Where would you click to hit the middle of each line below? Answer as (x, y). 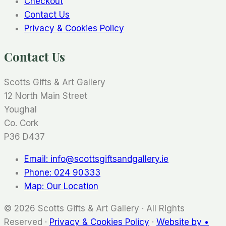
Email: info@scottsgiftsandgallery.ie (96, 159)
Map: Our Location (61, 186)
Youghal (20, 109)
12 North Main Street (46, 96)
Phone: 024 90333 (62, 172)
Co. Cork (21, 123)
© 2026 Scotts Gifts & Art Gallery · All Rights (94, 208)
